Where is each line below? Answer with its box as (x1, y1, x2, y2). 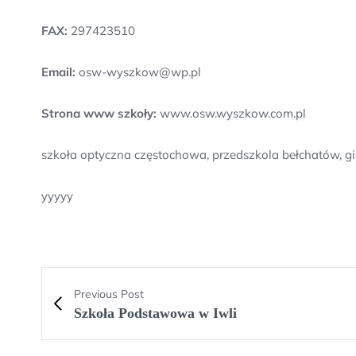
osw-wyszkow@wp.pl (75, 64, 201, 79)
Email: (41, 64, 75, 79)
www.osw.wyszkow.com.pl (157, 106, 306, 121)
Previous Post (74, 287, 144, 301)
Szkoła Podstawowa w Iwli (74, 305, 237, 321)
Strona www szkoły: (41, 106, 157, 121)
